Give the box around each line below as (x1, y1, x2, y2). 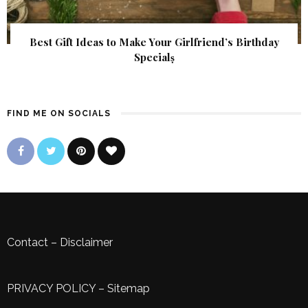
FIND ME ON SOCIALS (7, 109, 111, 119)
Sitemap (107, 282, 150, 296)
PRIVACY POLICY (7, 282, 96, 296)
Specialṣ (133, 50, 175, 65)
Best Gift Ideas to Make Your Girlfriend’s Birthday (29, 35, 279, 49)
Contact (7, 236, 48, 250)
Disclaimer (60, 236, 113, 250)
